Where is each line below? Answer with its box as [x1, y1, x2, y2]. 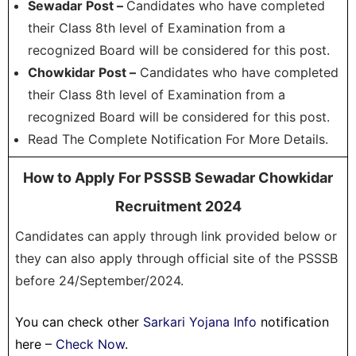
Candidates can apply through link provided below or [15, 228, 337, 245]
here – [15, 336, 56, 353]
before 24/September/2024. [15, 273, 184, 289]
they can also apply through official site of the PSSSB [15, 250, 338, 267]
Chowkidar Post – [28, 64, 136, 81]
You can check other [15, 314, 143, 331]
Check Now [56, 336, 125, 353]
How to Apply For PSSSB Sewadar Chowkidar [23, 169, 333, 187]
